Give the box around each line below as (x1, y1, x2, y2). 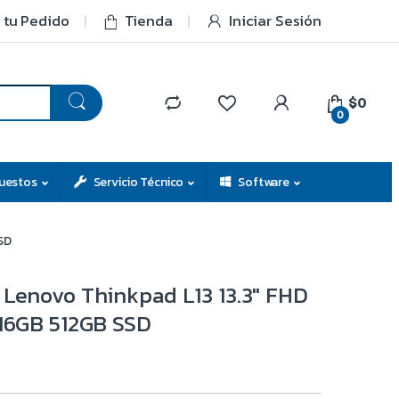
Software (238, 172, 289, 191)
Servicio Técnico (93, 172, 184, 191)
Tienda (124, 9, 173, 32)
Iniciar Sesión (228, 9, 322, 32)
